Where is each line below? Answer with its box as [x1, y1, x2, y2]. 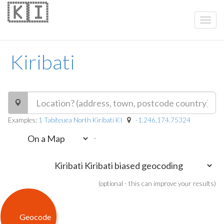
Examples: [8, 116, 38, 124]
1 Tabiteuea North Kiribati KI [38, 116, 122, 124]
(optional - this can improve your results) [98, 179, 216, 187]
